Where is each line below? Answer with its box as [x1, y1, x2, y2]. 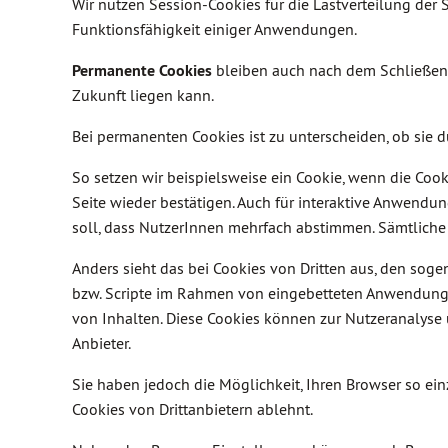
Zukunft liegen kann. [72, 85, 214, 105]
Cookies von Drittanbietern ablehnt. [72, 399, 313, 419]
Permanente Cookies [72, 60, 212, 81]
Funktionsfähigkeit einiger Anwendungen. [72, 19, 357, 39]
